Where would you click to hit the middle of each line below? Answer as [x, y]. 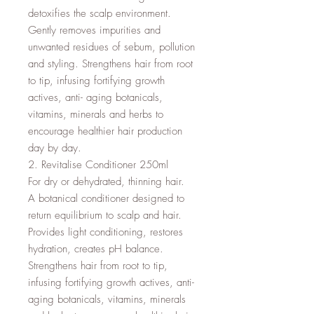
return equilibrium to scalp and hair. [105, 215]
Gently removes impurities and [94, 30]
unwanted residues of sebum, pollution [111, 47]
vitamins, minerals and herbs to [96, 114]
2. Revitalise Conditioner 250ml [98, 165]
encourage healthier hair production [105, 131]
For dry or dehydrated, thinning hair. [106, 182]
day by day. [55, 148]
